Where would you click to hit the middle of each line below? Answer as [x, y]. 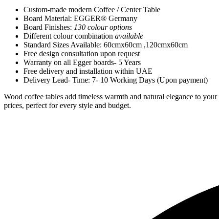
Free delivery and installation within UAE [88, 71]
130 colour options [104, 27]
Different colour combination [69, 36]
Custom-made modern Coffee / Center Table [92, 9]
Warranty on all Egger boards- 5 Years [82, 62]
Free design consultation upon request [82, 53]
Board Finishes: [49, 27]
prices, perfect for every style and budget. [67, 105]
